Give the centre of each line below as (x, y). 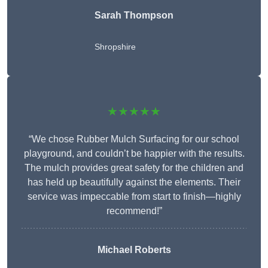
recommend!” (134, 211)
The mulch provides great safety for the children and (134, 168)
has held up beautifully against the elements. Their (134, 182)
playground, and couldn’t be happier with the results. (134, 154)
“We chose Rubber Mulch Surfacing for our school (134, 139)
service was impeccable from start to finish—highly (134, 197)
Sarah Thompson (134, 16)
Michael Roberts (134, 250)
